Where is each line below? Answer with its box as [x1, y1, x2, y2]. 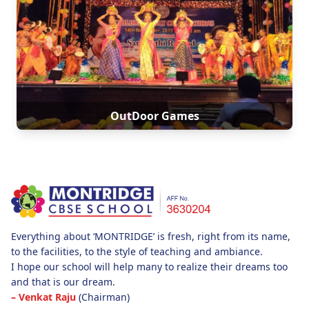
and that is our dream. [11, 275, 115, 288]
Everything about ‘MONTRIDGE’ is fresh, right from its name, [11, 230, 290, 243]
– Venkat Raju [11, 290, 76, 303]
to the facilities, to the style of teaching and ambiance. [11, 245, 263, 258]
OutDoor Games [110, 108, 199, 123]
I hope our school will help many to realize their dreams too [11, 260, 288, 273]
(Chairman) [76, 290, 130, 303]
